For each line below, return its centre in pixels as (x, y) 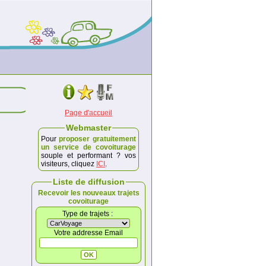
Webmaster (88, 128)
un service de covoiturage (88, 147)
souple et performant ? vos (88, 156)
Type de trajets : (88, 214)
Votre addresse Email (88, 233)
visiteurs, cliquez (69, 164)
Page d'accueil (88, 113)
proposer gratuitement (97, 139)
